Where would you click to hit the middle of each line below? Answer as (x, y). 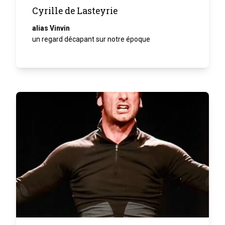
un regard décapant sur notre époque (91, 39)
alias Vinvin (51, 28)
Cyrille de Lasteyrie (75, 11)
